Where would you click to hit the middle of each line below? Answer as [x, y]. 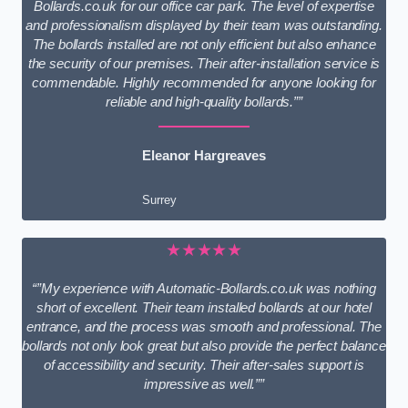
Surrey [159, 200]
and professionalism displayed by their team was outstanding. [204, 26]
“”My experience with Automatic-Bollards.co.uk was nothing [204, 289]
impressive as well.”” [204, 385]
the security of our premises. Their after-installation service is [204, 64]
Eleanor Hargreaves [204, 156]
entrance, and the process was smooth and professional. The [204, 327]
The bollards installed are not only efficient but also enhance [204, 45]
